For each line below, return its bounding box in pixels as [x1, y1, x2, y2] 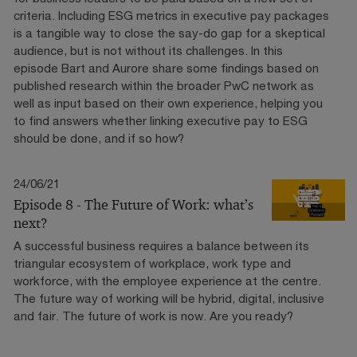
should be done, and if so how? [14, 130, 184, 145]
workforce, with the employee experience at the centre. [14, 273, 321, 288]
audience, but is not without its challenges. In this [14, 42, 283, 57]
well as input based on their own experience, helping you [14, 95, 323, 110]
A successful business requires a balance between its [14, 237, 309, 253]
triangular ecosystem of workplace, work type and [14, 255, 291, 270]
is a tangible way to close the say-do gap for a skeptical [14, 25, 325, 40]
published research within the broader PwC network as [14, 77, 314, 92]
